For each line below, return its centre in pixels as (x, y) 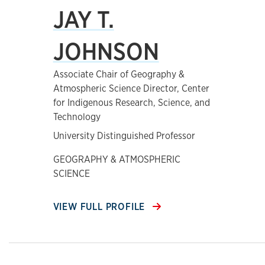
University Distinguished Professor (124, 136)
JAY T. (83, 19)
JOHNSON (106, 51)
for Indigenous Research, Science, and (131, 103)
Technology (77, 117)
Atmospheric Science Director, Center (131, 88)
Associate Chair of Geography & (119, 74)
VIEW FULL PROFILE (101, 207)
